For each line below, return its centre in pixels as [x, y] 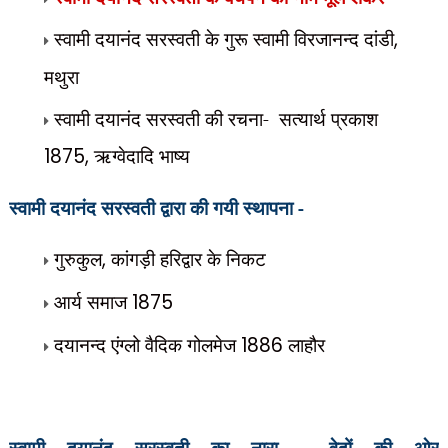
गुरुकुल [77, 258]
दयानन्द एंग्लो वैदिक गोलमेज [147, 344]
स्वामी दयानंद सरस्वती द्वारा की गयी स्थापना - [158, 207]
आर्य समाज [92, 301]
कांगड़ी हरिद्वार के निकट [188, 258]
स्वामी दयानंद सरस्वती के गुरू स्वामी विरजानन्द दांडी [223, 38]
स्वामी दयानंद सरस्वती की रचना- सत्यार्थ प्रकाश [215, 118]
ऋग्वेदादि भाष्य [144, 155]
